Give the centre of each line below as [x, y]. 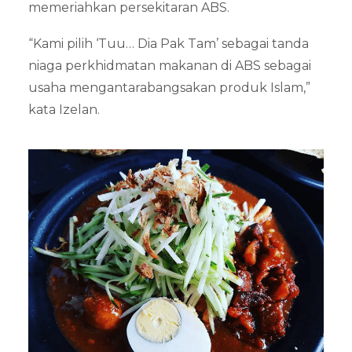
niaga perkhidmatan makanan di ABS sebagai [170, 66]
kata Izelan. [64, 110]
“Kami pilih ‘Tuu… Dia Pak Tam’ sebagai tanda [169, 44]
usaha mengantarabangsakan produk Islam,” [169, 88]
